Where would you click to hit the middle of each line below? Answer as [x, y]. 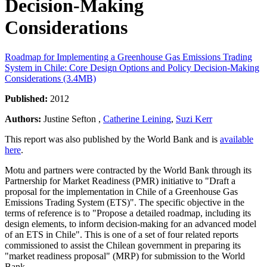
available [237, 139]
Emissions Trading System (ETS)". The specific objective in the [125, 202]
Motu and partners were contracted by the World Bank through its [128, 170]
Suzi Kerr [194, 119]
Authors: [24, 119]
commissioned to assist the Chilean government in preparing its [123, 245]
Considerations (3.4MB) [50, 78]
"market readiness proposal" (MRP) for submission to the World [125, 256]
